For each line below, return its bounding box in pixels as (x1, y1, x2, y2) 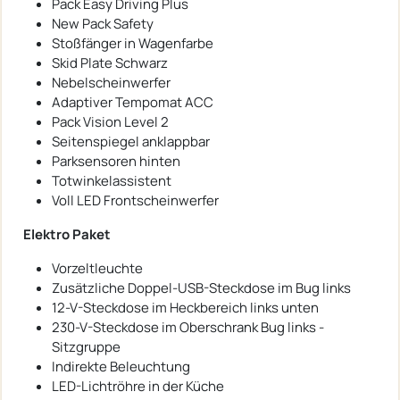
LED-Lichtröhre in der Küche (52, 376, 224, 396)
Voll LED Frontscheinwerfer (52, 190, 219, 210)
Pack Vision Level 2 (52, 112, 169, 131)
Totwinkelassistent (52, 171, 171, 190)
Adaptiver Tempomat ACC (52, 92, 213, 112)
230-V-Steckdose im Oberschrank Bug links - (52, 317, 324, 337)
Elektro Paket (23, 224, 111, 244)
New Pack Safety (52, 13, 154, 33)
